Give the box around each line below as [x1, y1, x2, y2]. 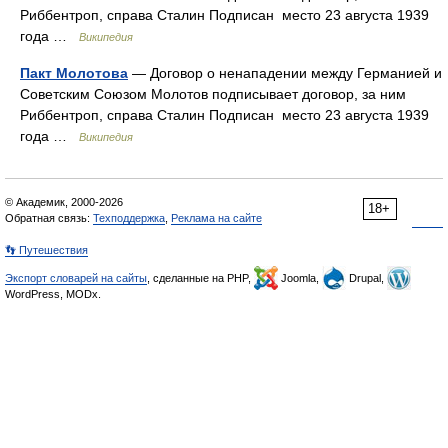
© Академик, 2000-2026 [5, 196, 123, 208]
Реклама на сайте [171, 212, 262, 224]
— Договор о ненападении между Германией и [128, 65, 442, 81]
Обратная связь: [5, 212, 93, 224]
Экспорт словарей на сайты [5, 272, 147, 284]
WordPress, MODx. [5, 288, 101, 300]
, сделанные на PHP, [147, 272, 254, 284]
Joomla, [278, 272, 322, 284]
